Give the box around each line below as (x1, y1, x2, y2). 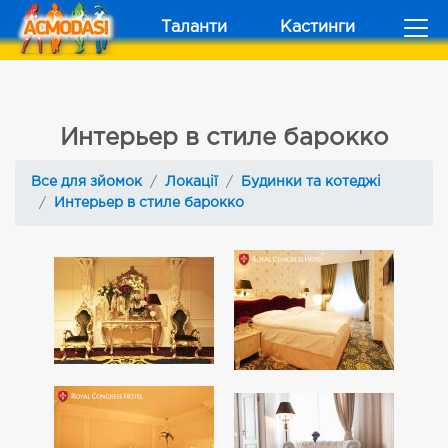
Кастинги (280, 20, 355, 35)
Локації (165, 176, 218, 188)
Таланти (161, 20, 227, 35)
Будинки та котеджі (241, 176, 381, 188)
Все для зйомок (31, 176, 142, 188)
